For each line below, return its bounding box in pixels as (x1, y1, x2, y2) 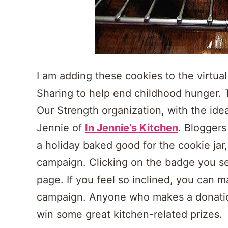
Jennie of (37, 122, 85, 134)
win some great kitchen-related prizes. (37, 208, 222, 220)
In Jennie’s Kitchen (85, 122, 178, 134)
